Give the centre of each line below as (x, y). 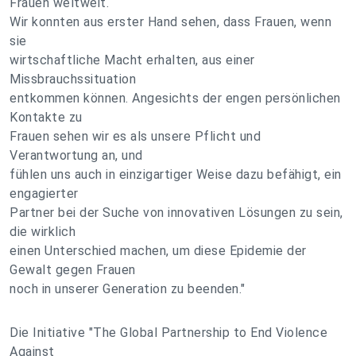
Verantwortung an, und (76, 155)
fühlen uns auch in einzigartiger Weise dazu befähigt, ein (176, 174)
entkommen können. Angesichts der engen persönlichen (175, 98)
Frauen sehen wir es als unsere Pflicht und (135, 136)
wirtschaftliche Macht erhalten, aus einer (132, 60)
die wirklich (43, 232)
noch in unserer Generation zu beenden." (128, 289)
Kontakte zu (46, 117)
